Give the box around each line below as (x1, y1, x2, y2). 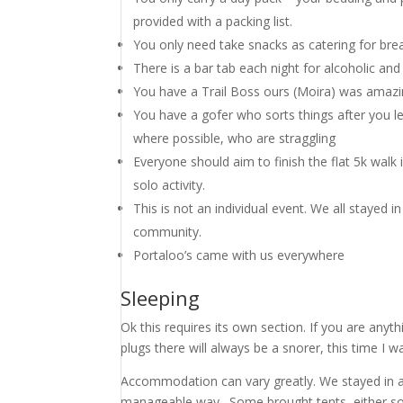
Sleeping (121, 284, 201, 311)
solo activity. (133, 176, 206, 193)
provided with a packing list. (133, 13, 293, 30)
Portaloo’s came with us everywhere (133, 246, 345, 264)
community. (133, 223, 202, 240)
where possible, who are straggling (133, 130, 336, 147)
